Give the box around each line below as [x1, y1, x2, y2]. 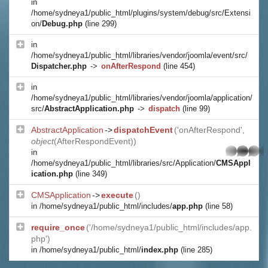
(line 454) [161, 62, 195, 71]
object [31, 136, 54, 146]
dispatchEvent [114, 125, 173, 135]
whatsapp [224, 145, 261, 156]
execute [101, 190, 133, 200]
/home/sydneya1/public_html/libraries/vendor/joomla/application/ [31, 93, 252, 102]
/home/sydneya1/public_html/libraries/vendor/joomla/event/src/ [31, 51, 248, 60]
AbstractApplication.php [44, 104, 134, 113]
